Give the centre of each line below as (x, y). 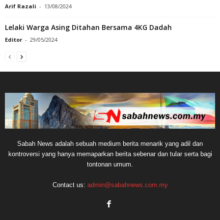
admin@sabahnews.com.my (127, 185)
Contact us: (70, 185)
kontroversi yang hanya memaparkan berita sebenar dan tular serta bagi (110, 154)
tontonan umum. (110, 165)
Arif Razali (21, 6)
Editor (14, 40)
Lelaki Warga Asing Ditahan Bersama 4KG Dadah (88, 27)
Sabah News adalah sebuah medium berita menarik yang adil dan (110, 144)
